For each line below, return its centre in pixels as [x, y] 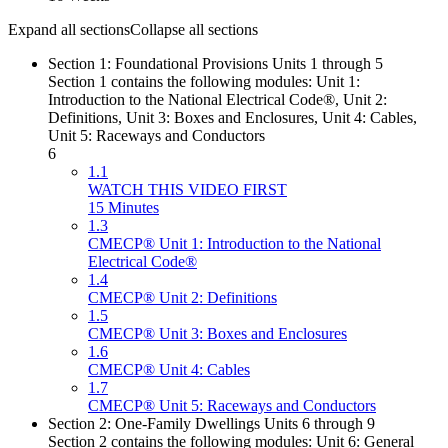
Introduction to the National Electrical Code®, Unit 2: [217, 100]
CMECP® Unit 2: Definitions [182, 298]
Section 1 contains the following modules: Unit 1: [204, 82]
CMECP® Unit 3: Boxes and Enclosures [217, 334]
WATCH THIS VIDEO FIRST [187, 190]
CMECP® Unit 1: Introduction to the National [234, 244]
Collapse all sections [194, 30]
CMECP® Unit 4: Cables [169, 370]
